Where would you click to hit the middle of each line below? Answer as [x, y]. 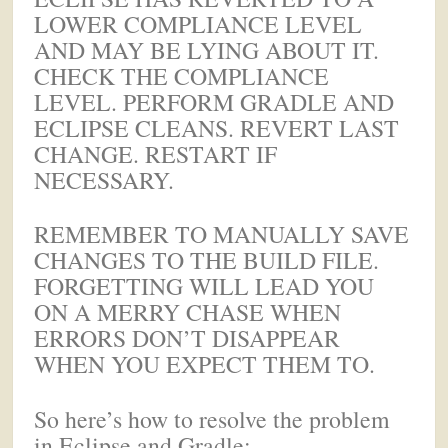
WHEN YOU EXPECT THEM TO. [205, 364]
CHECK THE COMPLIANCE [182, 75]
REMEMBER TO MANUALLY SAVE [222, 234]
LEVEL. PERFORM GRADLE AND [214, 101]
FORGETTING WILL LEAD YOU [204, 286]
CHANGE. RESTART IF [156, 153]
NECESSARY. [104, 179]
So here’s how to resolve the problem [212, 418]
